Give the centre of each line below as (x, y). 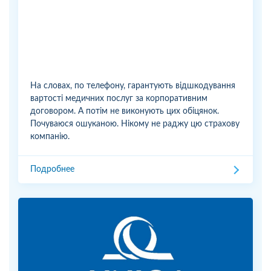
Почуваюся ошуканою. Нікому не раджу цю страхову (135, 124)
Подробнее (52, 170)
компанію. (50, 137)
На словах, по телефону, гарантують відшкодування (133, 86)
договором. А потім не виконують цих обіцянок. (125, 112)
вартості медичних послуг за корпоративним (119, 99)
